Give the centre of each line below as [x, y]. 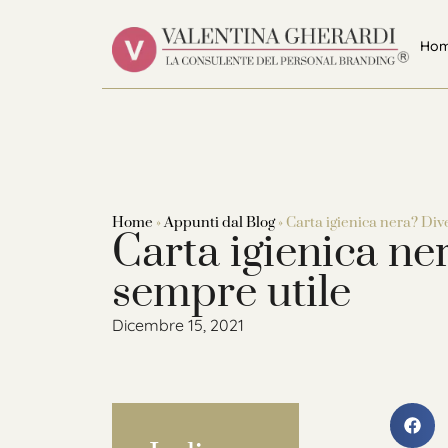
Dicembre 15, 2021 [178, 324]
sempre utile [231, 292]
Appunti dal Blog [219, 222]
